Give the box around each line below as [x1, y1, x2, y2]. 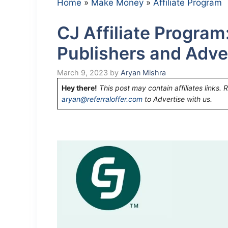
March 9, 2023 [57, 68, 108, 77]
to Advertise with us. [142, 94, 212, 103]
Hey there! [62, 83, 97, 92]
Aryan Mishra [121, 68, 166, 77]
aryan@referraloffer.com [62, 94, 142, 103]
